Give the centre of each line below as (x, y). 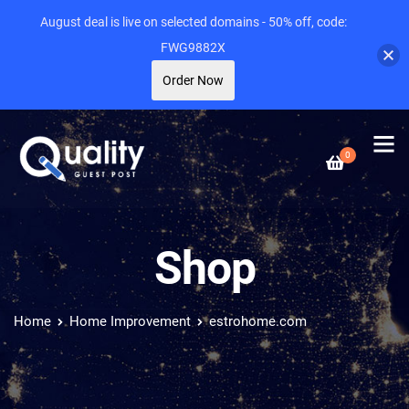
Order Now (193, 80)
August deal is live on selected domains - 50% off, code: (193, 22)
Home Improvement (130, 321)
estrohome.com (258, 321)
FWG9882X (193, 47)
